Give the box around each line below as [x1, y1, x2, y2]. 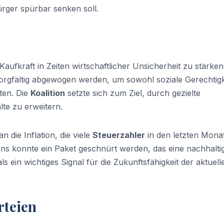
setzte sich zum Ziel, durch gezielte [65, 88, 200, 98]
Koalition [30, 88, 65, 98]
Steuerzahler [92, 130, 145, 140]
